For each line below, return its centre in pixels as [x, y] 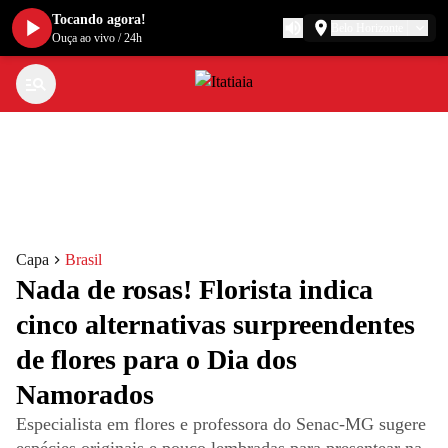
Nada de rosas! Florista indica [194, 289]
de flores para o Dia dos [156, 359]
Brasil [83, 259]
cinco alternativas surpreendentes [215, 324]
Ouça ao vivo [83, 38]
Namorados [85, 394]
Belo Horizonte [367, 28]
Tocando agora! [99, 19]
